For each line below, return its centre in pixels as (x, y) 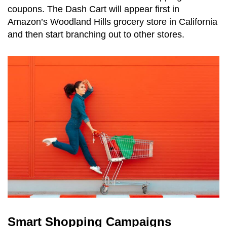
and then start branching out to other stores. (97, 35)
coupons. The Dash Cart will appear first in (93, 9)
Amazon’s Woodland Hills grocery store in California (112, 22)
